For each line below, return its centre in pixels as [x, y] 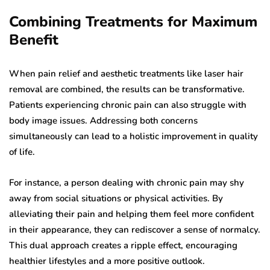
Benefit [34, 40]
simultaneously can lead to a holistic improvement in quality [133, 137]
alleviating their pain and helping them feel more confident [131, 214]
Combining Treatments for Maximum [133, 22]
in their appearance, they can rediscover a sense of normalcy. [135, 230]
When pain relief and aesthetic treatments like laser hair [126, 74]
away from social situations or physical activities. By [116, 199]
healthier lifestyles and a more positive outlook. [107, 261]
